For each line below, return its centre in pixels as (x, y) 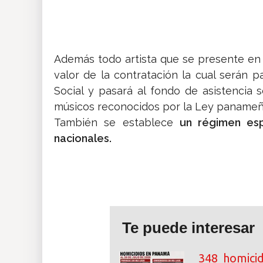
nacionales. (83, 139)
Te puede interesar (188, 228)
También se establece (117, 123)
